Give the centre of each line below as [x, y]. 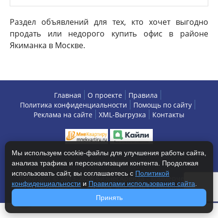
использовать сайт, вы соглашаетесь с [73, 173]
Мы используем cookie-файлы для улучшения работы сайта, [109, 153]
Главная [68, 95]
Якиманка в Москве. [47, 45]
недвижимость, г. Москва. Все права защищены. [109, 188]
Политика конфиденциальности [73, 105]
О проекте [105, 95]
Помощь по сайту [163, 105]
